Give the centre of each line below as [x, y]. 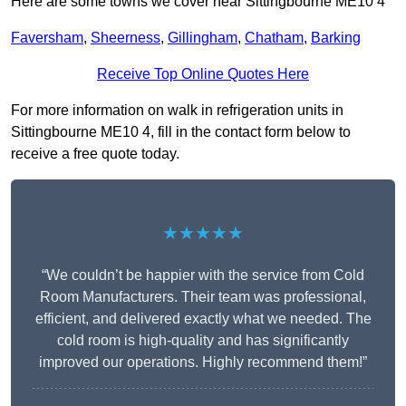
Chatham [274, 38]
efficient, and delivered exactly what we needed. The [203, 319]
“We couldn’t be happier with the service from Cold [203, 275]
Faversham [47, 38]
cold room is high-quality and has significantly [203, 341]
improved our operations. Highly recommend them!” [203, 362]
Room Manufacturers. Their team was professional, [203, 297]
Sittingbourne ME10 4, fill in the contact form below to [181, 132]
